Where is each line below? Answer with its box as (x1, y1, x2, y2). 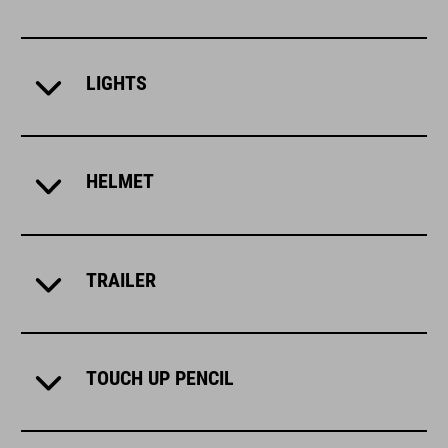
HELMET (85, 169, 154, 194)
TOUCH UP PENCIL (85, 366, 234, 391)
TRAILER (85, 267, 156, 292)
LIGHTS (85, 71, 147, 96)
